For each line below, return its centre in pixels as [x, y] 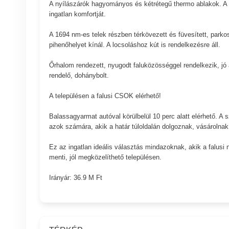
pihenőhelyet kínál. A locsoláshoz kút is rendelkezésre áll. [134, 44]
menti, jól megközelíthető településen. [105, 157]
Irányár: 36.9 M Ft [75, 177]
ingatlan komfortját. [77, 14]
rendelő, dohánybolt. [79, 75]
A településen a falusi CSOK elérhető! [105, 96]
